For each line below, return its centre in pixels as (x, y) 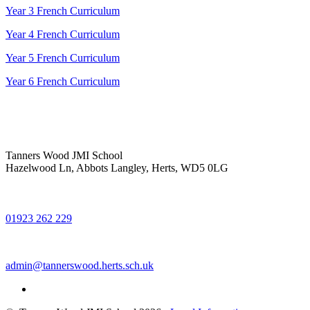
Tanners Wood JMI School (64, 156)
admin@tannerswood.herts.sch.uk (80, 266)
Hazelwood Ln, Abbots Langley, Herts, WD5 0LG (117, 168)
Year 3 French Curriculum (63, 11)
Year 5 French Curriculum (63, 58)
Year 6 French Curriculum (63, 82)
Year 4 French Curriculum (63, 35)
